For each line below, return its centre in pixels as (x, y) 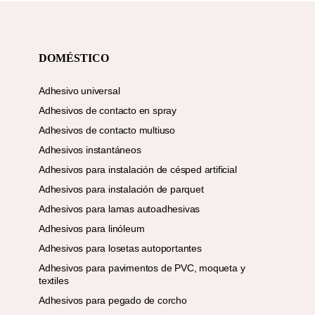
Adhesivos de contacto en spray (108, 111)
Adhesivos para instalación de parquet (121, 189)
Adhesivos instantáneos (90, 150)
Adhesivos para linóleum (92, 229)
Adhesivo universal (79, 91)
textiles (54, 281)
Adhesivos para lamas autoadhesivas (120, 209)
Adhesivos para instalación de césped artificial (138, 170)
